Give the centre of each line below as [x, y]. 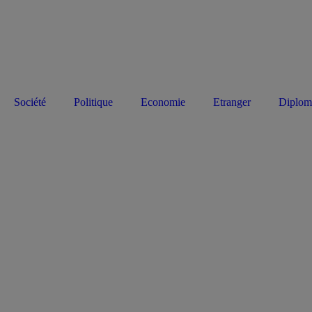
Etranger [232, 102]
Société [30, 102]
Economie [163, 102]
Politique [93, 102]
